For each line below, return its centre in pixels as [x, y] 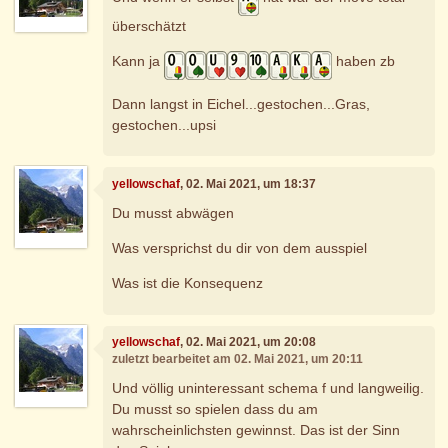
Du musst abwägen [173, 213]
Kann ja [138, 61]
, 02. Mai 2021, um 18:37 [248, 183]
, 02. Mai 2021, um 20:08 [248, 341]
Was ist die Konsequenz [188, 283]
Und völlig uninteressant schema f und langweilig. [268, 388]
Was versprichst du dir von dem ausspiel [240, 248]
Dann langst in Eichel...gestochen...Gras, [241, 104]
